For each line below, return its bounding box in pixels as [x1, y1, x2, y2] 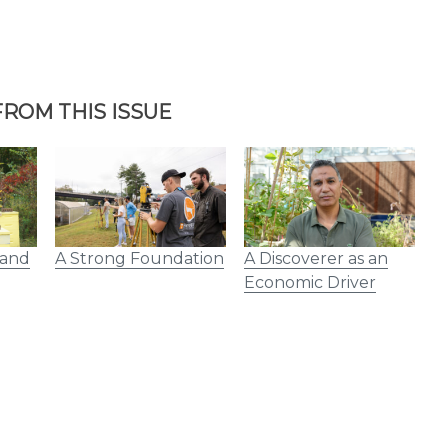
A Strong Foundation [54, 249, 224, 269]
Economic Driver [243, 273, 376, 293]
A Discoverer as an [243, 249, 388, 269]
